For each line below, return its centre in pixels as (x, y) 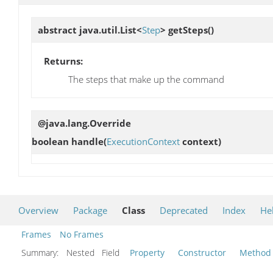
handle (87, 141)
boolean (51, 141)
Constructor (202, 253)
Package (90, 211)
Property (147, 253)
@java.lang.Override (84, 123)
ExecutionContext (143, 141)
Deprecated (184, 211)
